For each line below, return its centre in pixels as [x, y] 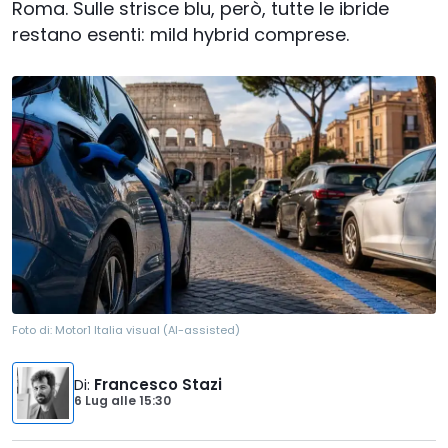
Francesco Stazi [158, 385]
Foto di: [33, 330]
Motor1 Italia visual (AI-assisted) [147, 330]
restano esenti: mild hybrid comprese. [180, 34]
